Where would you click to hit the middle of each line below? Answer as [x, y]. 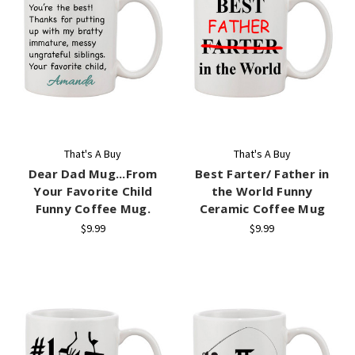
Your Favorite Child [93, 191]
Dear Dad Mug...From [93, 173]
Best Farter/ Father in [262, 173]
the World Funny [262, 191]
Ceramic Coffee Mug [262, 208]
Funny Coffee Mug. [93, 208]
